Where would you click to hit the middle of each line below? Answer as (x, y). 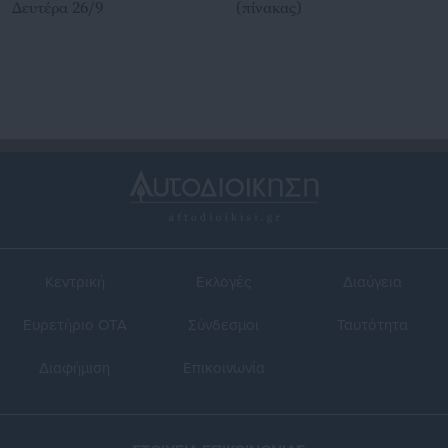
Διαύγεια (373, 282)
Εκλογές (224, 282)
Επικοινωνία (223, 368)
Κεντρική (74, 282)
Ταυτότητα (373, 325)
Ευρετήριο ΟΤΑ (74, 325)
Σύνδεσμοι (224, 325)
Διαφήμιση (75, 368)
